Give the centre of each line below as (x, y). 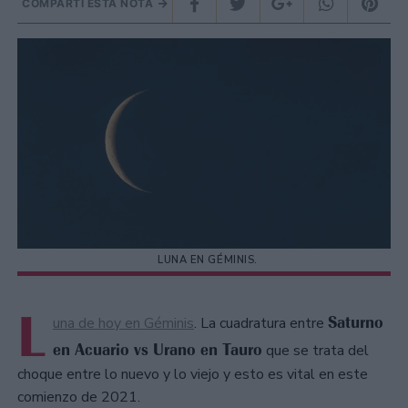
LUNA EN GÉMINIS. (208, 260)
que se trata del (316, 351)
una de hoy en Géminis (123, 324)
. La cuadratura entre (261, 324)
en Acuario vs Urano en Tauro (158, 350)
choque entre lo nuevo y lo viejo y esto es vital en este (193, 375)
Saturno (356, 323)
